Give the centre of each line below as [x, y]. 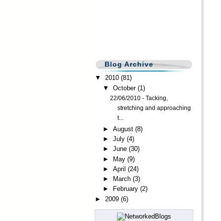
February [125, 189]
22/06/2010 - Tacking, [139, 98]
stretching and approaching [154, 108]
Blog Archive [129, 64]
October [124, 88]
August [123, 129]
